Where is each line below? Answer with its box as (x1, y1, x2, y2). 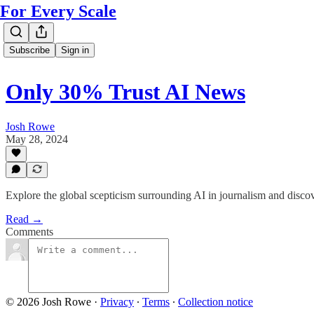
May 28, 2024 (6, 132, 68, 145)
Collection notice (178, 296, 253, 308)
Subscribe (9, 45, 50, 55)
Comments (6, 226, 53, 238)
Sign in (61, 45, 89, 55)
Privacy (100, 296, 134, 308)
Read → (6, 213, 43, 225)
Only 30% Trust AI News (6, 79, 245, 105)
